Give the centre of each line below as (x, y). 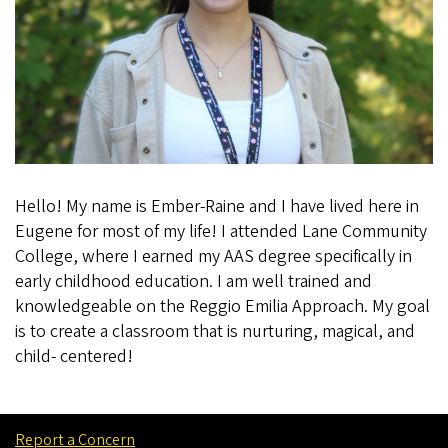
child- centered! (74, 356)
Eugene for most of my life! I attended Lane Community (221, 231)
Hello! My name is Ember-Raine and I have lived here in (217, 206)
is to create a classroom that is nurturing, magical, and (215, 331)
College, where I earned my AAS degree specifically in (213, 256)
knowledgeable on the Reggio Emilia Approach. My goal (222, 306)
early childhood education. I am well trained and (193, 281)
